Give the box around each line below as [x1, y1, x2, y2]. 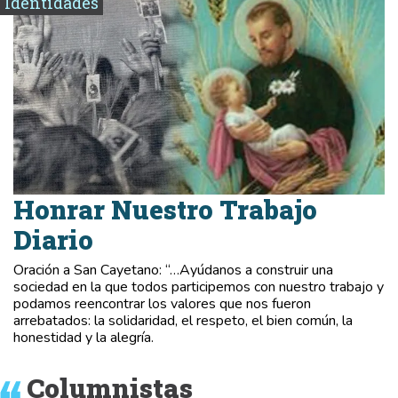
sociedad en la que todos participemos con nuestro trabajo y [13, 277, 384, 298]
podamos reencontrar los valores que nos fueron [13, 294, 311, 314]
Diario [13, 223, 93, 258]
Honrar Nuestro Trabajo [13, 193, 317, 227]
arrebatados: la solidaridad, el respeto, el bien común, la [13, 311, 353, 331]
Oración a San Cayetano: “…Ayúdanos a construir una [13, 260, 333, 281]
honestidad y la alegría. [13, 328, 154, 348]
